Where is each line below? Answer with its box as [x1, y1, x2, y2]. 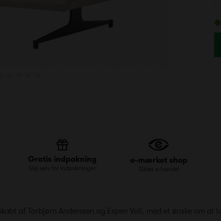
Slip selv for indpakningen [28, 165, 97, 172]
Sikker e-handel [138, 166, 179, 173]
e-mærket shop [130, 156, 187, 165]
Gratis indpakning [28, 155, 97, 164]
